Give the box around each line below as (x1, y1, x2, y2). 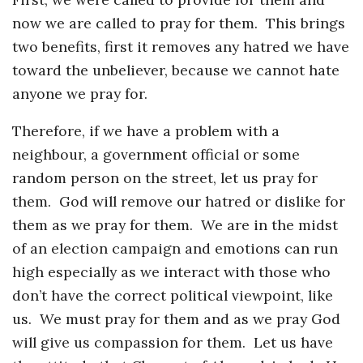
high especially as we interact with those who (12, 263, 331, 282)
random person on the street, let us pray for (12, 169, 318, 188)
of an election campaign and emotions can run (12, 239, 338, 258)
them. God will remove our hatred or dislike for (12, 192, 345, 211)
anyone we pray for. (12, 83, 147, 103)
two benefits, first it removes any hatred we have (12, 36, 349, 56)
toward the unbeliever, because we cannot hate (12, 60, 340, 79)
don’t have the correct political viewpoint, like (12, 286, 333, 305)
